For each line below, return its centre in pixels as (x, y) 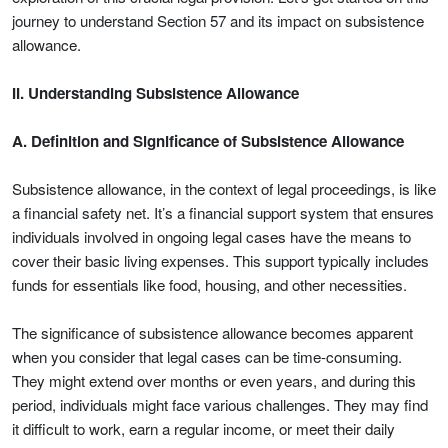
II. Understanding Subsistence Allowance (155, 93)
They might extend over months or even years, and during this (214, 380)
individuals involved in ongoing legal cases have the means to (211, 236)
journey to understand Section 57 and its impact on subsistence (218, 20)
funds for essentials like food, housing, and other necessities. (209, 284)
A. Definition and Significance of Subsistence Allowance (208, 141)
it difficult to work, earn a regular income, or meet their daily (203, 428)
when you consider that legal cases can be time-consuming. (207, 356)
